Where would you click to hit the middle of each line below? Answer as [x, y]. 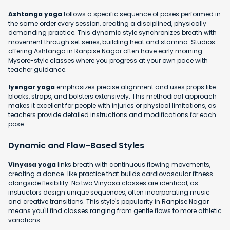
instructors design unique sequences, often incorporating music [109, 192]
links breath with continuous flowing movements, [133, 164]
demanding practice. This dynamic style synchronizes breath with [112, 32]
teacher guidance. [37, 69]
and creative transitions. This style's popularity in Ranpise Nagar [109, 201]
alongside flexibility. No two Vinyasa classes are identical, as [103, 183]
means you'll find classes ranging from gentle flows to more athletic [115, 210]
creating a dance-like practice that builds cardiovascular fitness [111, 174]
